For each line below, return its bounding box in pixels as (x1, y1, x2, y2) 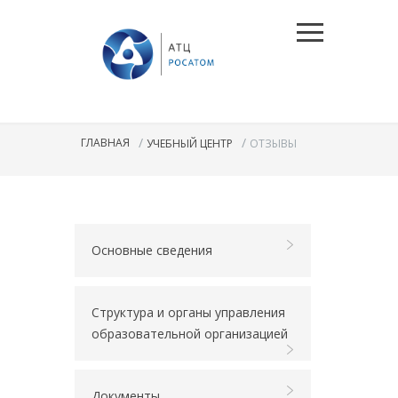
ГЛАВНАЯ (81, 135, 130, 150)
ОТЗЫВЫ (250, 136, 297, 151)
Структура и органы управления (92, 304, 285, 321)
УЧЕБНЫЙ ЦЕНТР (147, 136, 233, 151)
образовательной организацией (92, 325, 288, 342)
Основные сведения (92, 242, 212, 259)
